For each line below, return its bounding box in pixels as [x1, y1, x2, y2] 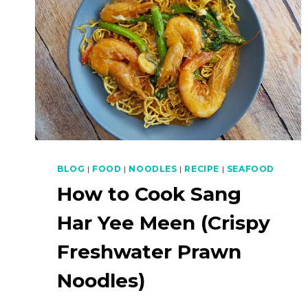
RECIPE [184, 164, 219, 175]
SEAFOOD [226, 164, 274, 175]
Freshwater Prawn [57, 240, 241, 264]
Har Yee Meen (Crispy [57, 211, 270, 235]
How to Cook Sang [57, 182, 241, 206]
